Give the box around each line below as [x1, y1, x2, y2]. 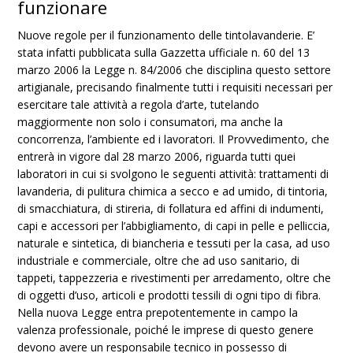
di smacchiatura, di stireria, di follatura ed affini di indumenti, [17, 201, 325, 216]
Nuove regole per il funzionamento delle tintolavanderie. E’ [17, 28, 315, 43]
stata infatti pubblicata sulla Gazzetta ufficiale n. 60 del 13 [17, 45, 310, 60]
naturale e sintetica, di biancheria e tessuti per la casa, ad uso [17, 236, 331, 251]
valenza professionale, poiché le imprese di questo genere [17, 322, 314, 337]
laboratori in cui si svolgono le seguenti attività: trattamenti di [17, 166, 329, 181]
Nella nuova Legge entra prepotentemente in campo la [17, 305, 299, 320]
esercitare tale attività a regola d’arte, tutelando [17, 97, 260, 112]
